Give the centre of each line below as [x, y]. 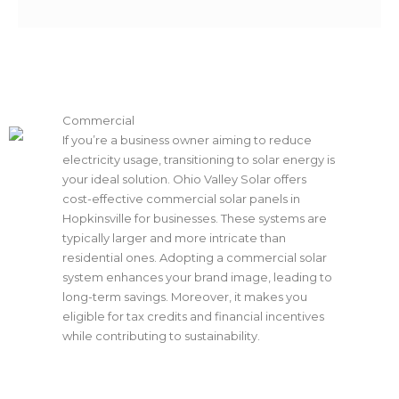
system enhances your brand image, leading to [197, 277]
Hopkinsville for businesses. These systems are [195, 219]
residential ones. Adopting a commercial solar [195, 258]
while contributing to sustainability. [161, 336]
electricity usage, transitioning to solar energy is [199, 160]
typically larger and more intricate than [174, 238]
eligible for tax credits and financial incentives [193, 317]
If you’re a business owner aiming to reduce [187, 140]
